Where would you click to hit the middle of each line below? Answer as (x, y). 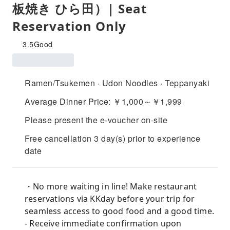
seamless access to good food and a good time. (120, 211)
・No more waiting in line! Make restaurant (111, 186)
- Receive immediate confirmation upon (103, 223)
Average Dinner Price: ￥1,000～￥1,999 (103, 101)
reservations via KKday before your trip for (110, 199)
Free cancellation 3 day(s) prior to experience (112, 138)
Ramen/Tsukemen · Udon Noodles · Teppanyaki (117, 83)
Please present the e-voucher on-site (96, 120)
